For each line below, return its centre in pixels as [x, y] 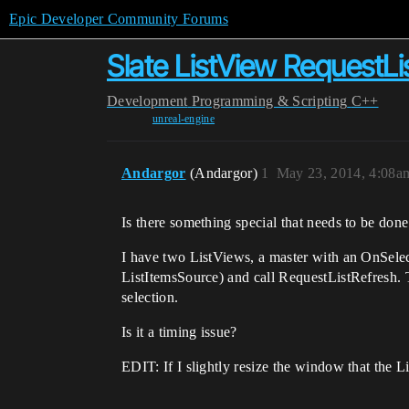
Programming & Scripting [269, 101]
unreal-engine [184, 119]
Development [147, 101]
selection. [150, 297]
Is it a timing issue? [179, 332]
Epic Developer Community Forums [119, 19]
